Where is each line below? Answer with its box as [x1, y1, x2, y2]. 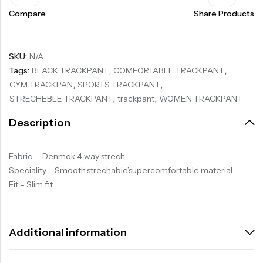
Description [9, 116, 70, 129]
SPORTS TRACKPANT [77, 79, 160, 90]
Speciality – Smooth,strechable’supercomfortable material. [9, 165, 234, 176]
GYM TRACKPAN [9, 79, 73, 90]
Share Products [194, 8, 254, 19]
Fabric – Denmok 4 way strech [9, 151, 125, 162]
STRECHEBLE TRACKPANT [9, 93, 113, 104]
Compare [9, 8, 46, 19]
